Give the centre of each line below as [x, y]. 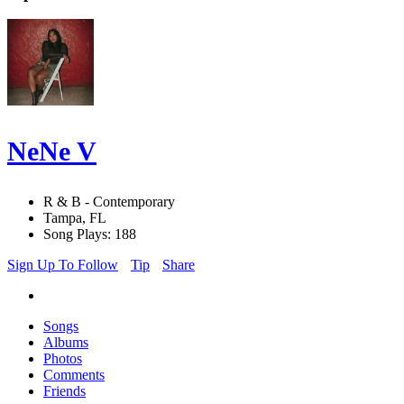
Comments [74, 375]
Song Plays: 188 [90, 234]
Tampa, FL [75, 218]
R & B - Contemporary [109, 202]
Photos [63, 359]
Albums [66, 343]
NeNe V [52, 151]
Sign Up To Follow [63, 265]
